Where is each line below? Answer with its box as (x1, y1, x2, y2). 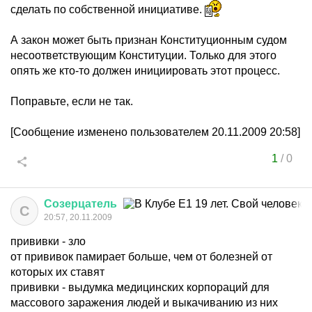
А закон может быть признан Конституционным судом (10, 34, 287, 46)
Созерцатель (44, 198, 117, 210)
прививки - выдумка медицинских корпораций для (10, 281, 270, 293)
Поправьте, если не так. (10, 95, 133, 107)
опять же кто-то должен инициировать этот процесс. (10, 65, 280, 77)
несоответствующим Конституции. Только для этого (10, 49, 276, 61)
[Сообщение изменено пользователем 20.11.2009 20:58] (10, 126, 300, 138)
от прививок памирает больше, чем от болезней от (10, 251, 272, 263)
